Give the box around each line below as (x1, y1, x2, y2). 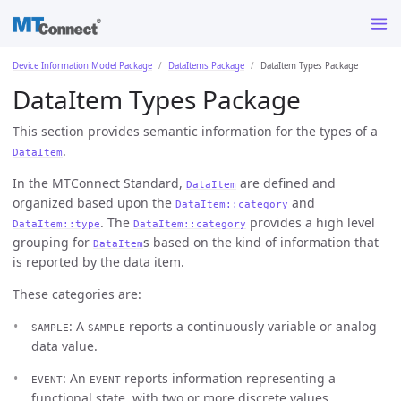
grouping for (13, 233, 93, 251)
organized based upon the (13, 193, 175, 211)
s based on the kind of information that (143, 233, 379, 251)
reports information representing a (121, 369, 336, 387)
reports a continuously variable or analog (125, 317, 377, 335)
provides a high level (246, 213, 375, 231)
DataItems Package (168, 59, 244, 72)
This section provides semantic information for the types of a (13, 122, 378, 140)
